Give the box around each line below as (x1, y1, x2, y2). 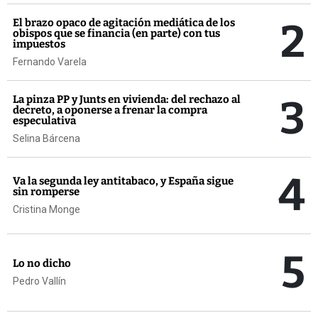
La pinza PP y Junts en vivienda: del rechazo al (13, 92, 241, 106)
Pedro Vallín (13, 275, 66, 287)
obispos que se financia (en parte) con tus (13, 26, 220, 40)
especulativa (13, 114, 76, 127)
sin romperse (13, 185, 79, 199)
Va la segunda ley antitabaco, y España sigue (13, 175, 234, 188)
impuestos (13, 37, 65, 50)
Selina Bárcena (13, 132, 80, 144)
